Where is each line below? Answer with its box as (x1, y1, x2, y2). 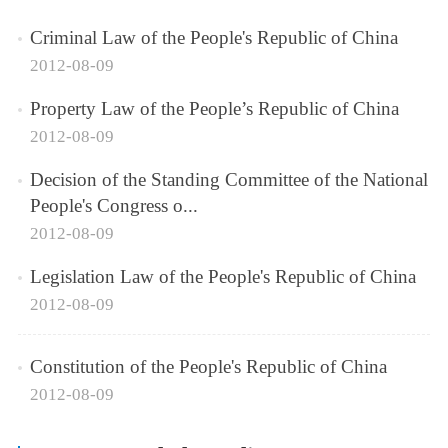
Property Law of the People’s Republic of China (29, 97, 399, 119)
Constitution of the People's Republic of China (29, 356, 387, 378)
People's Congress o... (29, 194, 198, 216)
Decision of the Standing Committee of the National (29, 168, 428, 190)
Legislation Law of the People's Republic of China (29, 266, 416, 288)
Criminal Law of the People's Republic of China (29, 26, 398, 48)
